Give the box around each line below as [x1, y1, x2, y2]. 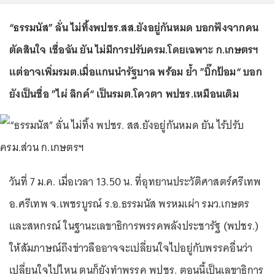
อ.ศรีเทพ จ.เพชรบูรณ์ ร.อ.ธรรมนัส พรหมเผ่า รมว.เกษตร [9, 195, 250, 213]
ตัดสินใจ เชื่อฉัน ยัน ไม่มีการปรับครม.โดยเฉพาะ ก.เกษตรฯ [9, 41, 259, 59]
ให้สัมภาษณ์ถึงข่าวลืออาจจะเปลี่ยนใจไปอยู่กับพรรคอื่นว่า [9, 239, 253, 257]
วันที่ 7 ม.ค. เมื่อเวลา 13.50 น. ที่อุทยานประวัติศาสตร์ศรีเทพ [9, 172, 261, 191]
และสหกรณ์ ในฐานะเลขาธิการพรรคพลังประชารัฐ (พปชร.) [9, 217, 259, 235]
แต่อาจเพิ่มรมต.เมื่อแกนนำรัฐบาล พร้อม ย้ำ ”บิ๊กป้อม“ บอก [9, 63, 262, 81]
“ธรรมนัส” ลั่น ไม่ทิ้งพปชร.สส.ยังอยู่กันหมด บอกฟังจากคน [9, 18, 258, 37]
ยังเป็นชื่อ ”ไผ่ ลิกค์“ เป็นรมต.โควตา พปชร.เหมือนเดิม [9, 85, 239, 103]
